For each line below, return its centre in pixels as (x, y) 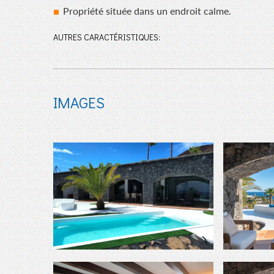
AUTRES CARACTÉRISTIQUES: (107, 37)
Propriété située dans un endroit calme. (147, 11)
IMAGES (79, 103)
